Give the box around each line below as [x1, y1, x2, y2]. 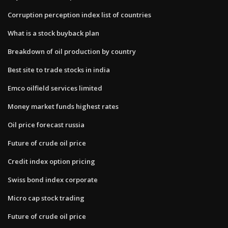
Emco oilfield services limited [8, 83, 102, 93]
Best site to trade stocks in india [8, 65, 110, 74]
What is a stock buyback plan [8, 28, 99, 38]
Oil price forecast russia [8, 120, 84, 129]
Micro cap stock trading [8, 193, 84, 203]
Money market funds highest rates [8, 101, 119, 111]
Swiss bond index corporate [8, 175, 98, 184]
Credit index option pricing [8, 156, 95, 166]
